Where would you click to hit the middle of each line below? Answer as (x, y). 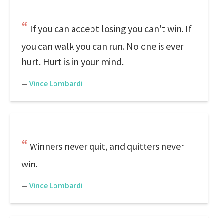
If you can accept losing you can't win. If (111, 28)
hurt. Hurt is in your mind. (73, 62)
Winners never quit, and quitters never (107, 146)
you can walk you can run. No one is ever (102, 46)
